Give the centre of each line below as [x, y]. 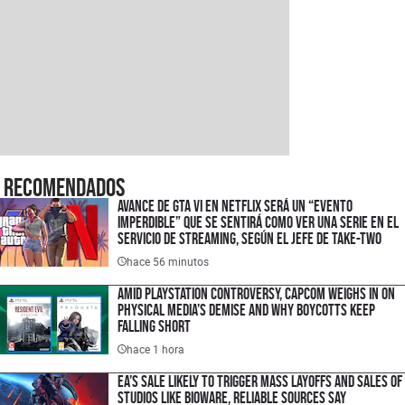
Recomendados [64, 187]
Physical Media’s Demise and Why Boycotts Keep [246, 310]
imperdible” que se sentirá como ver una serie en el [258, 222]
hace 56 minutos [168, 261]
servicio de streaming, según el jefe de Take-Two [250, 239]
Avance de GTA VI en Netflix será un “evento [235, 206]
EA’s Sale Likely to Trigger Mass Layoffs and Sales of [260, 381]
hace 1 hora [155, 349]
